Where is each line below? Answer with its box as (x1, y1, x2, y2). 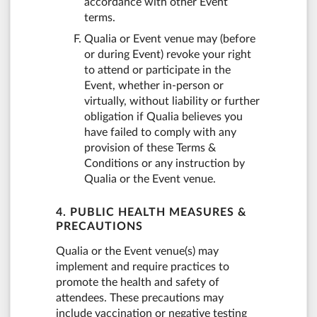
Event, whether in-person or (84, 80, 224, 92)
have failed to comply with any (84, 127, 236, 139)
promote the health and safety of (56, 276, 219, 288)
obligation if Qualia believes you (84, 111, 243, 123)
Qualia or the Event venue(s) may (56, 245, 219, 257)
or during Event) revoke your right (84, 49, 251, 61)
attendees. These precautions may (56, 292, 224, 304)
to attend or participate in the (84, 64, 231, 76)
